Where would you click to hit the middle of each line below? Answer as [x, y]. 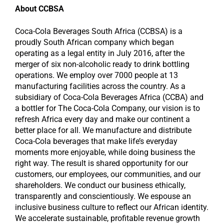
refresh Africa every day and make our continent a [102, 119]
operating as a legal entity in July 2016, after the [100, 53]
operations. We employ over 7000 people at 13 [96, 75]
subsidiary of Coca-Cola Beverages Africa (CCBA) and [109, 97]
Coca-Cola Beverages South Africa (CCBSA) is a [99, 31]
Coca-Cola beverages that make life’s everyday [96, 141]
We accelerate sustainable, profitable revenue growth [107, 218]
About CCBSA [39, 9]
